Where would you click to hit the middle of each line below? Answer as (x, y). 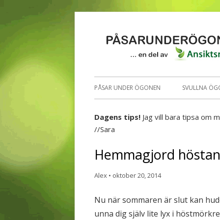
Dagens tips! (117, 117)
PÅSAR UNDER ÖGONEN (127, 88)
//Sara (105, 129)
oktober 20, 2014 (137, 175)
